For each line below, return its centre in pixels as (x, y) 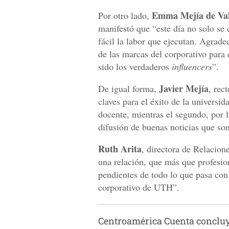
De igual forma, (129, 88)
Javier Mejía (184, 88)
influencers (192, 66)
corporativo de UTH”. (139, 187)
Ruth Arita (120, 148)
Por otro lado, (125, 15)
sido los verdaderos (135, 66)
